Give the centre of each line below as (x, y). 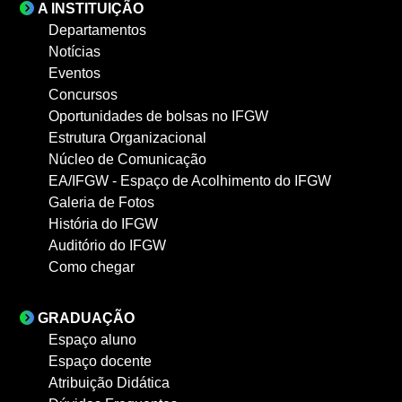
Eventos (74, 73)
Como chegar (92, 267)
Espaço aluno (92, 340)
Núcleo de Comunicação (127, 159)
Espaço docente (100, 361)
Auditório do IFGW (107, 245)
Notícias (74, 52)
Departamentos (97, 30)
